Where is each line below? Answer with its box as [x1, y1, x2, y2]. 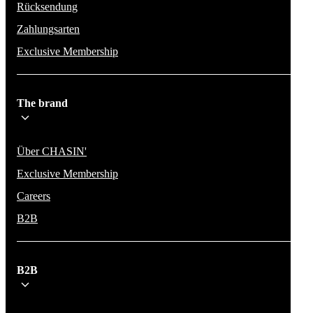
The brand [17, 96, 68, 109]
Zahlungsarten [17, 22, 80, 35]
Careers [17, 189, 50, 202]
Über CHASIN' [17, 145, 87, 157]
